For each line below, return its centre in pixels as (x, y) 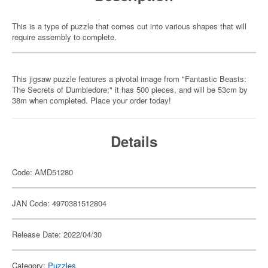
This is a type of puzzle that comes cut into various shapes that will (129, 26)
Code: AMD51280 (42, 172)
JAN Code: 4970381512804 (59, 203)
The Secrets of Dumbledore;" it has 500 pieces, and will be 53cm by (130, 89)
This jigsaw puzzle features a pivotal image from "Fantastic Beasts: (129, 79)
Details (134, 141)
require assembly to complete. (64, 37)
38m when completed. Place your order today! (92, 100)
